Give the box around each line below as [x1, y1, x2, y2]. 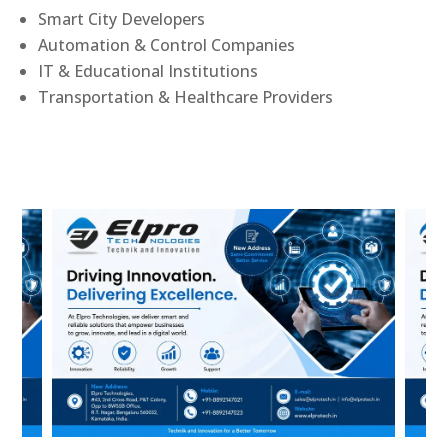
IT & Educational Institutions [38, 59, 259, 82]
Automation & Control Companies [38, 33, 296, 56]
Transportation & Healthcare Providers [38, 85, 334, 108]
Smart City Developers [38, 7, 206, 30]
